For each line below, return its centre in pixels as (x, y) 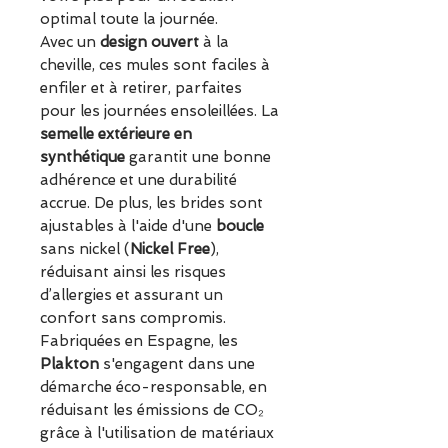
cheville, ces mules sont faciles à (155, 65)
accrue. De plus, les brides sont (151, 203)
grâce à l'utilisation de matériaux (157, 433)
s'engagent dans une (177, 364)
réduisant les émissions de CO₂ (152, 410)
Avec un (70, 42)
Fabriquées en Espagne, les (139, 341)
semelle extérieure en (116, 134)
